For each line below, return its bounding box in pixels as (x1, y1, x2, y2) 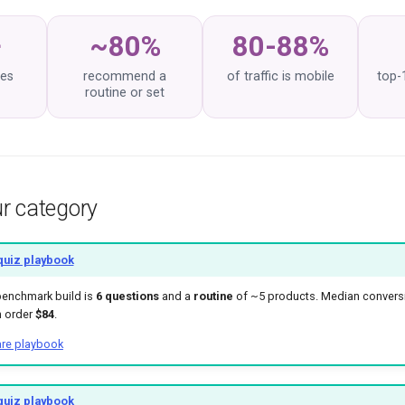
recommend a (83, 69, 166, 84)
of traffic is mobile (226, 69, 334, 84)
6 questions (95, 289, 159, 304)
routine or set (85, 85, 165, 100)
